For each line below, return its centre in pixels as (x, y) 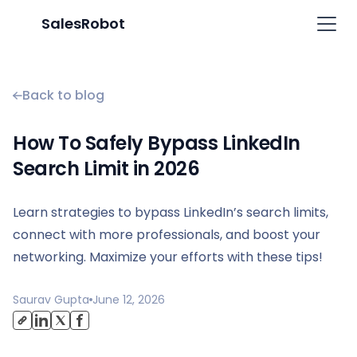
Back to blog (63, 95)
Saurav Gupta (51, 300)
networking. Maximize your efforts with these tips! (168, 257)
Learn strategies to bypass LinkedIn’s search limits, (171, 212)
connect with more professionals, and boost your (167, 235)
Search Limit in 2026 (106, 169)
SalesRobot (83, 24)
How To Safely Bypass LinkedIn (157, 143)
